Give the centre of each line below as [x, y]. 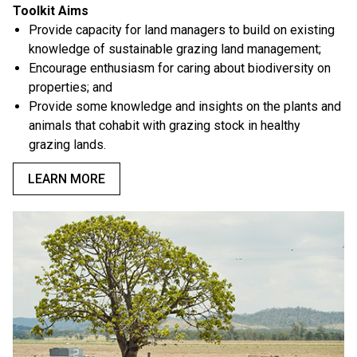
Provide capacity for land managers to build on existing [182, 30]
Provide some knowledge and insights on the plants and [185, 107]
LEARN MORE [67, 179]
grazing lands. [67, 145]
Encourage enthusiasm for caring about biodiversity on [180, 69]
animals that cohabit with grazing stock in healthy [165, 126]
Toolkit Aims [51, 11]
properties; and [71, 88]
